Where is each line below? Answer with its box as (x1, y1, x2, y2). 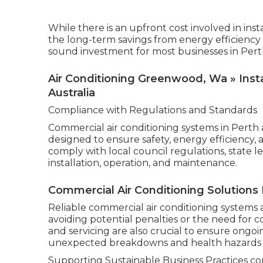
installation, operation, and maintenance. (48, 157, 237, 169)
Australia (48, 86, 95, 100)
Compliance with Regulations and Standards (48, 104, 257, 116)
